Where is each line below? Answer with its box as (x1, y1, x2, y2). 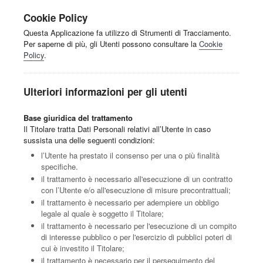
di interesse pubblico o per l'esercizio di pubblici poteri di (41, 231, 232, 243)
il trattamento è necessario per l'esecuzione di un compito (41, 220, 237, 232)
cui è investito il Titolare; (41, 242, 124, 254)
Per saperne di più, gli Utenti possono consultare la (23, 38, 199, 50)
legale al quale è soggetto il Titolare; (41, 208, 164, 220)
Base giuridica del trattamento (23, 112, 133, 124)
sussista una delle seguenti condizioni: (23, 134, 155, 146)
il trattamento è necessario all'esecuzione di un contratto (41, 173, 232, 185)
